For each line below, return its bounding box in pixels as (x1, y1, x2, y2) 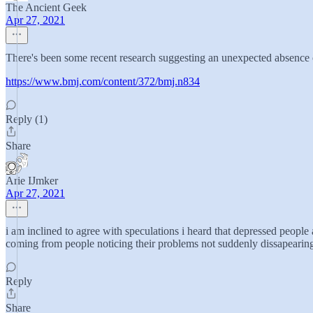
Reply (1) (6, 113, 48, 125)
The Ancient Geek (6, 1, 87, 13)
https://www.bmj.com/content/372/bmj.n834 (6, 75, 200, 87)
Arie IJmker (6, 175, 58, 187)
